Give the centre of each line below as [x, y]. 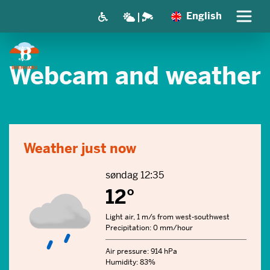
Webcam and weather [135, 76]
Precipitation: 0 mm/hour [149, 228]
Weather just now [80, 149]
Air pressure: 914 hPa [141, 251]
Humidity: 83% [130, 262]
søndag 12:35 [135, 175]
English [204, 16]
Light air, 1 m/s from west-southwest [168, 217]
